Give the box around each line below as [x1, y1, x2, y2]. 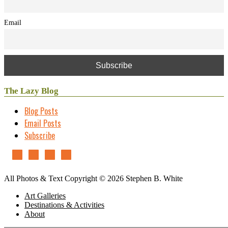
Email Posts [24, 117, 61, 129]
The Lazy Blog [4, 85, 59, 96]
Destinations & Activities [24, 200, 104, 209]
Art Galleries [24, 191, 66, 200]
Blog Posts [24, 104, 58, 117]
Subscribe [24, 129, 55, 141]
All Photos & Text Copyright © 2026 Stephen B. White [4, 174, 183, 183]
